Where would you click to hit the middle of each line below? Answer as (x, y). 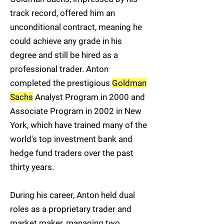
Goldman (129, 83)
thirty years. (32, 167)
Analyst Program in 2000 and (89, 97)
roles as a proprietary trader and (71, 209)
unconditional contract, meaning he (76, 27)
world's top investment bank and (71, 139)
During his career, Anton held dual (72, 195)
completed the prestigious (61, 83)
